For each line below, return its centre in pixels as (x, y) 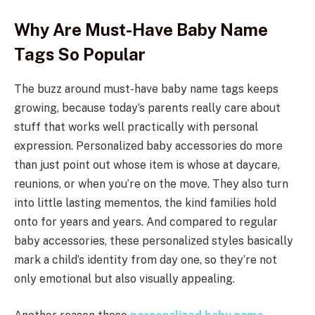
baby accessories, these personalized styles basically (154, 241)
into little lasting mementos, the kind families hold (145, 203)
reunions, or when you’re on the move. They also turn (151, 184)
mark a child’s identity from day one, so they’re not (146, 260)
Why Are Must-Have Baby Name (141, 30)
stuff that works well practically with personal (136, 127)
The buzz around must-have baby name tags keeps (146, 89)
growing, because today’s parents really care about (147, 108)
